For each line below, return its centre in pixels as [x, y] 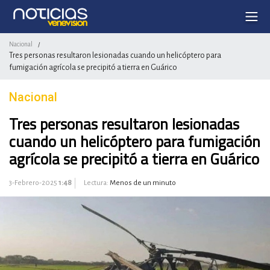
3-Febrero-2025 [34, 183]
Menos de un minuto [143, 183]
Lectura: [96, 183]
